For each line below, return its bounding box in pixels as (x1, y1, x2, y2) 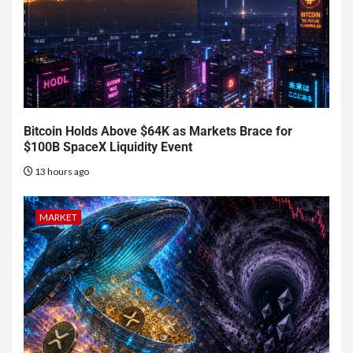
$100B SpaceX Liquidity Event (24, 139, 192, 155)
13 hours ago (33, 165, 89, 178)
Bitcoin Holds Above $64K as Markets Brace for (24, 124, 292, 139)
